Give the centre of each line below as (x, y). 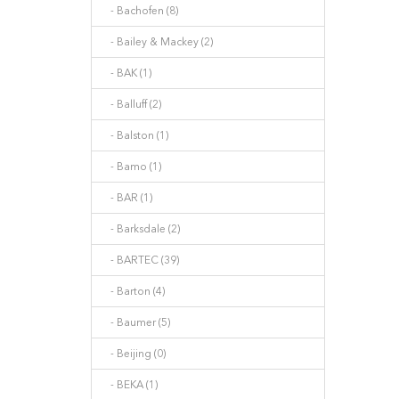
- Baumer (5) (136, 322)
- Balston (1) (135, 135)
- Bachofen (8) (140, 11)
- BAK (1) (127, 73)
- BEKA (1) (130, 385)
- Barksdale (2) (141, 229)
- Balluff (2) (132, 104)
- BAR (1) (127, 198)
